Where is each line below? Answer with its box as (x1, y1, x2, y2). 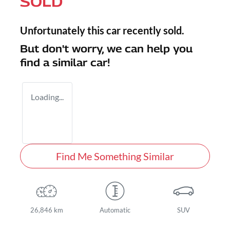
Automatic (99, 206, 130, 215)
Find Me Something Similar (56, 150, 174, 163)
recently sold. (121, 24, 184, 37)
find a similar (20, 56, 90, 69)
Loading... (31, 92, 64, 102)
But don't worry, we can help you (20, 43, 193, 55)
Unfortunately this (20, 24, 106, 37)
